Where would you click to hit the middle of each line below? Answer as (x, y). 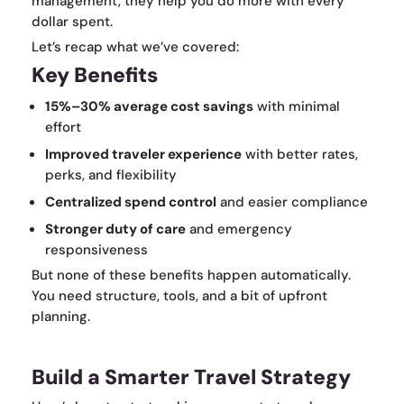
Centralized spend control (131, 202)
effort (63, 128)
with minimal (297, 107)
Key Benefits (95, 75)
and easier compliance (292, 202)
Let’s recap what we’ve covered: (135, 47)
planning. (61, 317)
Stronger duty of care (115, 230)
